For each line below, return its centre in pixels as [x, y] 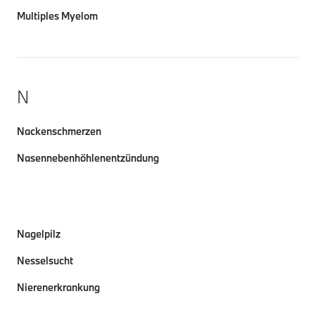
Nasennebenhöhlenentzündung [88, 158]
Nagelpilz [39, 234]
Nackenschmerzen [59, 131]
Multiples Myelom [57, 16]
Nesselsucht [45, 261]
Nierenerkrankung [58, 287]
